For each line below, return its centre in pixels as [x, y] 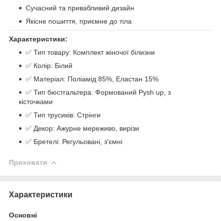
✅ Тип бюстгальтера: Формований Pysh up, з [98, 92]
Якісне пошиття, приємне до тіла [79, 21]
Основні [23, 215]
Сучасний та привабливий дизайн [80, 8]
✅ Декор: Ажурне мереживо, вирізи [82, 128]
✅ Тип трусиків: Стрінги [64, 115]
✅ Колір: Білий [49, 65]
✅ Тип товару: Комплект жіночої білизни [90, 52]
